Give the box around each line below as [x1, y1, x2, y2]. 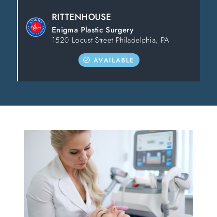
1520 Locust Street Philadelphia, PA [52, 34, 170, 46]
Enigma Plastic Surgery [52, 24, 133, 35]
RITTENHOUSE [52, 11, 111, 23]
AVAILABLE [93, 55, 135, 65]
